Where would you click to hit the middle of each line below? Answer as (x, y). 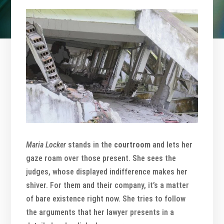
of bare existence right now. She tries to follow (106, 199)
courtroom (132, 145)
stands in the (91, 145)
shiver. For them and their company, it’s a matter (108, 185)
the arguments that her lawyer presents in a (100, 212)
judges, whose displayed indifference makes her (107, 172)
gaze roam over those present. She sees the (101, 158)
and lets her (172, 145)
